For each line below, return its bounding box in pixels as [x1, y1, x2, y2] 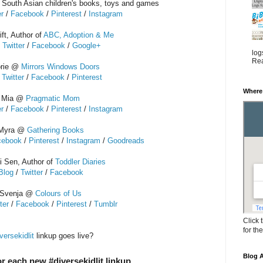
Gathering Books [26, 125, 84, 134]
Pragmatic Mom [26, 93, 80, 103]
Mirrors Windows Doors [21, 62, 100, 71]
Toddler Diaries [55, 157, 106, 166]
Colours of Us [35, 188, 82, 198]
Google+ [72, 41, 101, 50]
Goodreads [107, 136, 144, 145]
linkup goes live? [34, 231, 93, 240]
